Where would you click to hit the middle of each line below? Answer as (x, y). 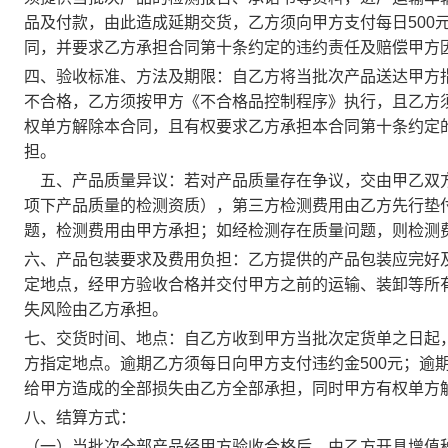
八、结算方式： (80, 417)
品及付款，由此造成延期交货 (128, 22)
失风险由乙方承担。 (96, 309)
